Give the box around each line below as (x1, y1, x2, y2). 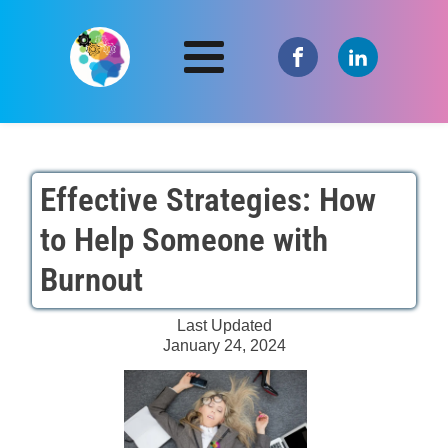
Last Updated (176, 317, 272, 335)
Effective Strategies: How (39, 180, 376, 220)
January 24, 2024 (162, 337, 286, 355)
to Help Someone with (39, 220, 328, 260)
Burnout (39, 260, 143, 300)
